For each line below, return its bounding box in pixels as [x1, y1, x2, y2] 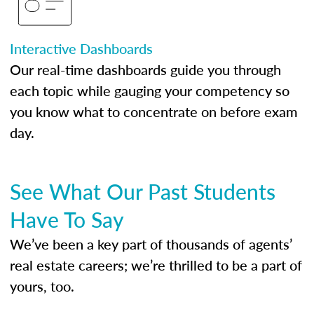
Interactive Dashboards [10, 39, 153, 58]
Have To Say [10, 205, 124, 234]
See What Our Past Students [10, 177, 275, 206]
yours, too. [10, 276, 74, 296]
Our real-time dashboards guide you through [10, 60, 281, 79]
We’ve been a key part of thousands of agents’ [10, 234, 292, 254]
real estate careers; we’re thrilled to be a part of [10, 255, 302, 275]
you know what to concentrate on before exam [10, 102, 298, 121]
